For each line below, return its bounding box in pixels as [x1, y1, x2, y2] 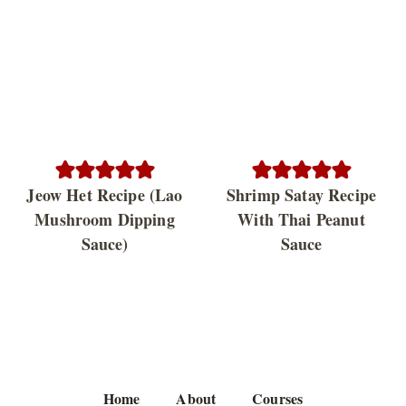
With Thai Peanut [237, 208, 365, 232]
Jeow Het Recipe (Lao [26, 183, 183, 208]
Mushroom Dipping [34, 208, 175, 232]
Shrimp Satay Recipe [226, 183, 377, 208]
